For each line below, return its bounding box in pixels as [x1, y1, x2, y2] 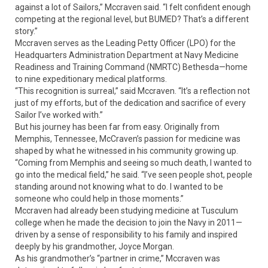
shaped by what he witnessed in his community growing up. [15, 146, 238, 156]
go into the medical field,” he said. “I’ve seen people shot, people [15, 170, 252, 180]
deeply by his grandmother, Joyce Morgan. [15, 242, 174, 252]
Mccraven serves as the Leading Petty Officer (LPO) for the [15, 38, 236, 48]
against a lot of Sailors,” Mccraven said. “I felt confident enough [15, 2, 251, 13]
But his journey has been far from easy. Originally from [15, 122, 220, 132]
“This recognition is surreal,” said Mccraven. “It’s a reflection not [15, 86, 250, 96]
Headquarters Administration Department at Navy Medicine [15, 50, 239, 60]
